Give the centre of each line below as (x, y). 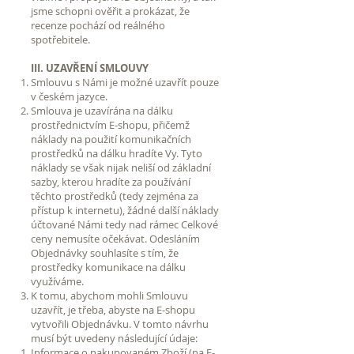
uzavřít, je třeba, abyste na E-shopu (113, 309)
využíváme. (57, 281)
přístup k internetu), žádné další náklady (125, 210)
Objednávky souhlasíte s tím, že (105, 252)
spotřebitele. (60, 39)
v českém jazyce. (69, 96)
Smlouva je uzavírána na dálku (102, 110)
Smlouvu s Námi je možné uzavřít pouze (125, 82)
